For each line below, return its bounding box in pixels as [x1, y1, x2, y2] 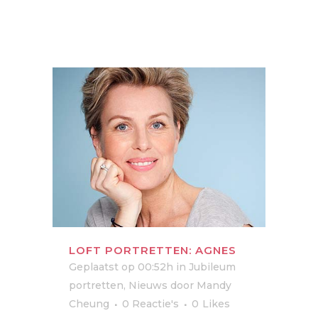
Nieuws [128, 279, 168, 292]
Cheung [69, 297, 109, 310]
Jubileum [189, 261, 236, 273]
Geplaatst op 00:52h [69, 261, 173, 273]
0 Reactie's [122, 297, 179, 310]
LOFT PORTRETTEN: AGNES [69, 243, 236, 257]
